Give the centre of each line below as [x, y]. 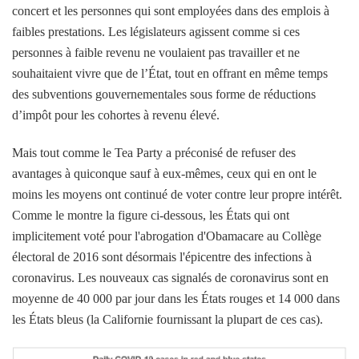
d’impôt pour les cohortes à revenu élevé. [116, 115]
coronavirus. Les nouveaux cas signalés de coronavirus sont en [170, 277]
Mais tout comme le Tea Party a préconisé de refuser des [154, 152]
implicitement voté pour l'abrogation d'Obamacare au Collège [167, 236]
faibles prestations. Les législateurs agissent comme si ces [156, 31]
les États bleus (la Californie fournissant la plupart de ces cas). [167, 319]
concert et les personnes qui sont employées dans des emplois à [171, 10]
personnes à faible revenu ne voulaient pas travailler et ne [156, 52]
